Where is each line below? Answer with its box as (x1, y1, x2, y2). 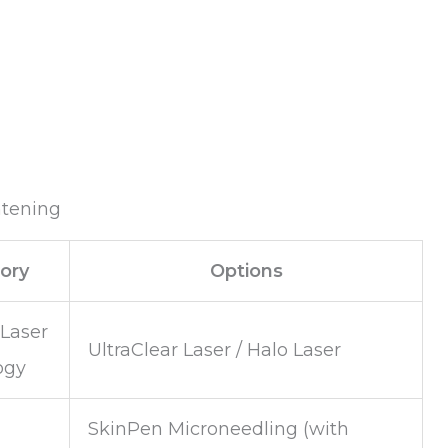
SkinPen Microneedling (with (88, 417, 349, 440)
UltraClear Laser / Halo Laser (88, 338, 341, 361)
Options (209, 259, 283, 282)
